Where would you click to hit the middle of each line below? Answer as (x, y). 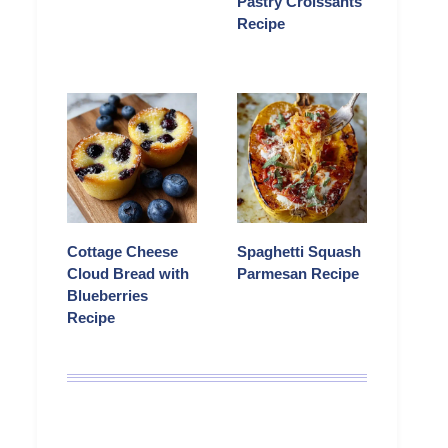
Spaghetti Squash (299, 252)
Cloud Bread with (128, 274)
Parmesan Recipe (298, 274)
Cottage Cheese (122, 252)
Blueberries (107, 296)
